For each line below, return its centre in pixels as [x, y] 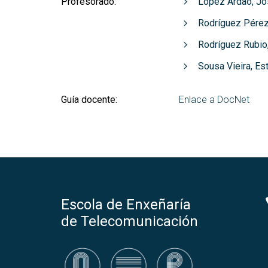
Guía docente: [89, 100]
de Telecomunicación [130, 221]
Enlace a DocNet [214, 100]
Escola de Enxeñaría [126, 205]
